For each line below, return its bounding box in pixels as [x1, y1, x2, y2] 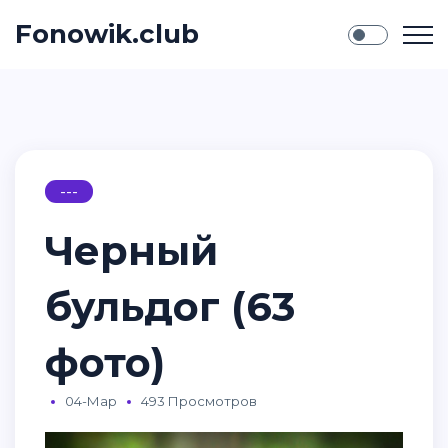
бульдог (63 [45, 282, 295, 331]
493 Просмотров [141, 393, 257, 409]
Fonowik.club [15, 18, 199, 50]
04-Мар [65, 393, 117, 409]
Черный [45, 226, 218, 275]
